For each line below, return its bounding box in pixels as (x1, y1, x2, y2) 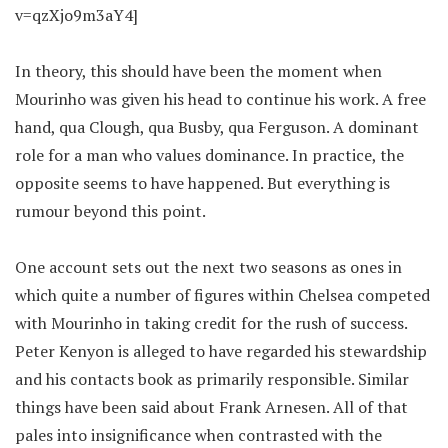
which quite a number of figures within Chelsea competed (15, 284, 430, 306)
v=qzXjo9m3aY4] (15, 4, 138, 26)
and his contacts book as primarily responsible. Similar (15, 368, 409, 390)
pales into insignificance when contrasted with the (15, 424, 382, 446)
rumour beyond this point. (15, 200, 206, 222)
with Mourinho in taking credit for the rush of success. (15, 312, 407, 334)
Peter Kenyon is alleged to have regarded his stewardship (15, 340, 427, 362)
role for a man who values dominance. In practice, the (15, 144, 404, 166)
